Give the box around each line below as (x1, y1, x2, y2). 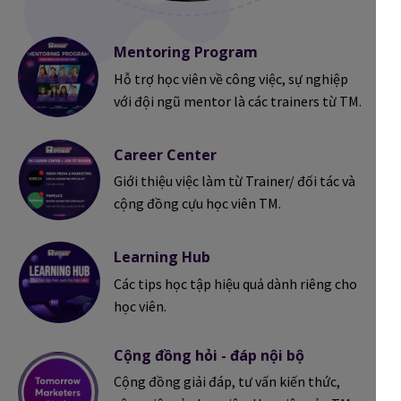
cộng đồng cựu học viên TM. (113, 194, 281, 213)
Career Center (113, 144, 217, 165)
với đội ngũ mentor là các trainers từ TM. (113, 91, 362, 110)
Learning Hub (113, 246, 210, 267)
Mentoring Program (113, 41, 258, 62)
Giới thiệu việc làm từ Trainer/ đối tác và (113, 172, 355, 191)
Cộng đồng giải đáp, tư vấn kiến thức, (113, 372, 340, 391)
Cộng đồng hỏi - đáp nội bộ (113, 346, 304, 366)
